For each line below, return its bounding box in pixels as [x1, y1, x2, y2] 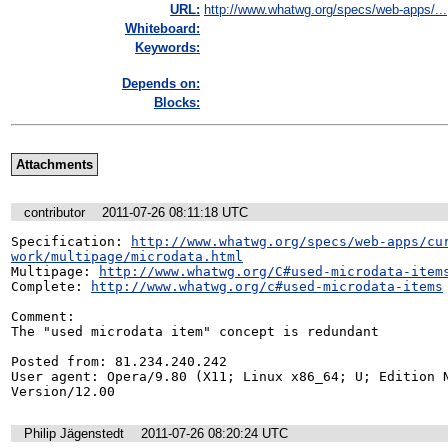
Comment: [11, 308, 75, 324]
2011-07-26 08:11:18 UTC [102, 204, 248, 220]
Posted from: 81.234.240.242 [11, 353, 227, 369]
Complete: [11, 278, 91, 294]
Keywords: [135, 40, 200, 56]
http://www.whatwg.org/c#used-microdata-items [91, 278, 443, 294]
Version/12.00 [11, 383, 115, 399]
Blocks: [154, 95, 200, 111]
